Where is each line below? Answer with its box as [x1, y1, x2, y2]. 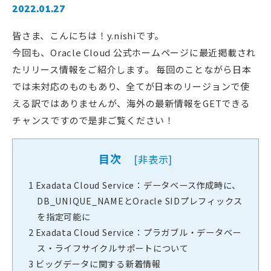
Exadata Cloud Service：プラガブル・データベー [33, 226, 241, 239]
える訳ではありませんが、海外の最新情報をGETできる [12, 97, 250, 110]
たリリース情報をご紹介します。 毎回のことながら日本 [12, 63, 252, 76]
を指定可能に [37, 210, 91, 223]
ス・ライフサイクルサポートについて [37, 241, 189, 255]
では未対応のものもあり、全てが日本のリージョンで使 [12, 80, 250, 93]
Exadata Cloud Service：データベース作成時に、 [33, 178, 241, 192]
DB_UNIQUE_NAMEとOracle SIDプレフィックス [37, 194, 243, 207]
